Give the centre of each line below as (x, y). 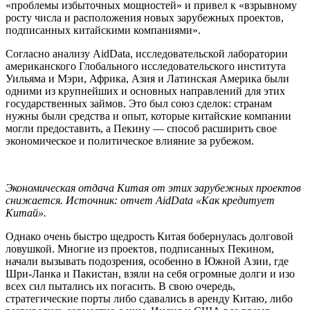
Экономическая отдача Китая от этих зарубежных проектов (153, 188)
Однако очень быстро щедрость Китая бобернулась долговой (149, 236)
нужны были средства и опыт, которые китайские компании (148, 116)
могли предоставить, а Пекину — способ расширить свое (141, 128)
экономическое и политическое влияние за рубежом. (130, 140)
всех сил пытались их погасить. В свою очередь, (120, 286)
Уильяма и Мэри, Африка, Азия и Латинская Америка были (147, 78)
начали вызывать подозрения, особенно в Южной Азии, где (147, 261)
